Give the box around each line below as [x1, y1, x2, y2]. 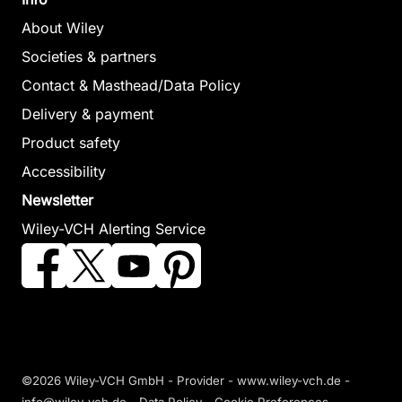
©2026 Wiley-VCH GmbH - [22, 373, 177, 389]
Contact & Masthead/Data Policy [22, 76, 240, 95]
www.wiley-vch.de [237, 373, 341, 389]
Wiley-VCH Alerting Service [22, 220, 205, 239]
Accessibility [22, 162, 106, 181]
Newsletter [22, 191, 93, 210]
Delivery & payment [22, 105, 153, 124]
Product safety [22, 134, 120, 153]
